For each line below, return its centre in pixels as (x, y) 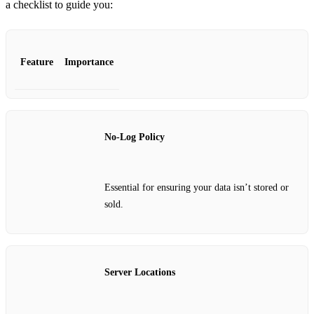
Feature (37, 62)
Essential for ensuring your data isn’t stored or (197, 187)
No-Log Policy (135, 137)
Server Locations (140, 273)
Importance (89, 62)
